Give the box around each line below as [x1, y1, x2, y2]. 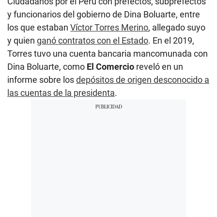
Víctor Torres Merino [70, 22, 148, 32]
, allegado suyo [148, 22, 205, 32]
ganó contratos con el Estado [37, 35, 148, 46]
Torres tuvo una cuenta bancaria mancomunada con [7, 48, 208, 59]
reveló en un [134, 61, 183, 72]
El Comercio [87, 61, 134, 72]
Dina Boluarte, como [7, 61, 87, 72]
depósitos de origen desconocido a [76, 74, 209, 85]
